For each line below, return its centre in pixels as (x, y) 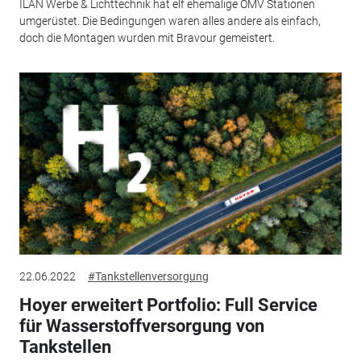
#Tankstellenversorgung (148, 277)
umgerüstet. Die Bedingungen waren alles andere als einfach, (170, 21)
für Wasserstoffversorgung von (141, 326)
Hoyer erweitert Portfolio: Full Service (168, 305)
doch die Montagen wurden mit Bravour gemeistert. (147, 37)
